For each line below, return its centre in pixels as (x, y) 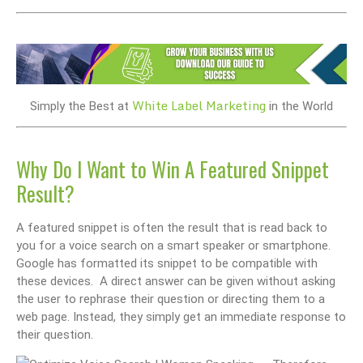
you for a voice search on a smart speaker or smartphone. (173, 246)
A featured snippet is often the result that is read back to (172, 228)
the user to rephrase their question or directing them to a (171, 299)
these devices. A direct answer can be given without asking (176, 282)
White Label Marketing (199, 105)
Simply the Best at (81, 106)
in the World (299, 106)
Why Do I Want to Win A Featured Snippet (173, 169)
